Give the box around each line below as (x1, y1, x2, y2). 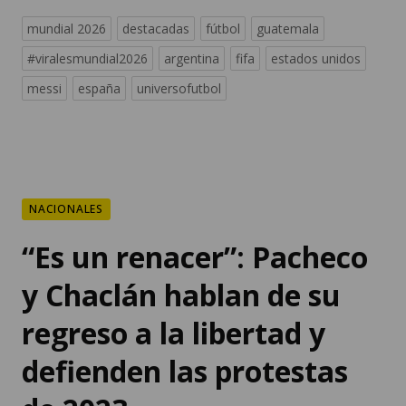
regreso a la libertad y (22, 258, 325, 298)
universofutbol (137, 24, 221, 43)
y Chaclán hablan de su (22, 220, 341, 260)
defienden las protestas (22, 296, 348, 336)
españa (78, 24, 121, 43)
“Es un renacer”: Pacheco (22, 182, 368, 222)
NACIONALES (29, 146, 103, 162)
